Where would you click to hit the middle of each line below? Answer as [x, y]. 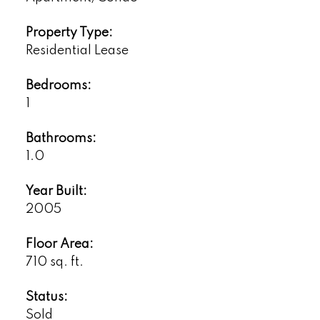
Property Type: [69, 33]
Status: [46, 297]
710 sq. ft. [54, 262]
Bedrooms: [58, 86]
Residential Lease [77, 51]
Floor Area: [59, 245]
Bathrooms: [61, 139]
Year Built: [56, 192]
